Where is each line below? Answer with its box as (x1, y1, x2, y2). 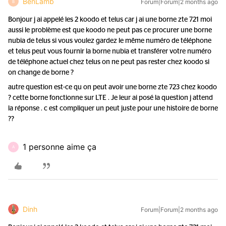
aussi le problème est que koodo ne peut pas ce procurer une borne (8, 27, 212, 34)
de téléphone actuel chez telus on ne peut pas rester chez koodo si (8, 59, 209, 66)
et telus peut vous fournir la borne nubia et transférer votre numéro (8, 48, 211, 55)
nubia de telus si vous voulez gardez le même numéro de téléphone (8, 37, 211, 44)
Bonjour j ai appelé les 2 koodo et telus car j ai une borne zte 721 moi (8, 16, 212, 23)
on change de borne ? (8, 69, 77, 76)
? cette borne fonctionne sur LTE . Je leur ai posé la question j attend (8, 94, 213, 101)
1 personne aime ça (23, 142, 96, 152)
